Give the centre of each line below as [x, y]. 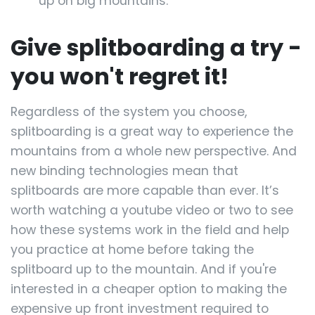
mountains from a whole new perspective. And [154, 152]
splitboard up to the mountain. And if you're [143, 270]
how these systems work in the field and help [150, 230]
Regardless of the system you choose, [129, 112]
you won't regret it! [120, 77]
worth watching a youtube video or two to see [152, 211]
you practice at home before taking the [132, 250]
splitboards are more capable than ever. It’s [145, 191]
